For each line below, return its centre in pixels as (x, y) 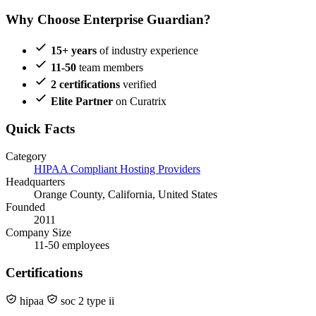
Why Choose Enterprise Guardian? (108, 19)
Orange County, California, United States (126, 194)
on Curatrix (140, 102)
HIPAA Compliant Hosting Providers (117, 169)
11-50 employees (72, 245)
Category (26, 156)
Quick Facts (40, 129)
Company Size (38, 232)
